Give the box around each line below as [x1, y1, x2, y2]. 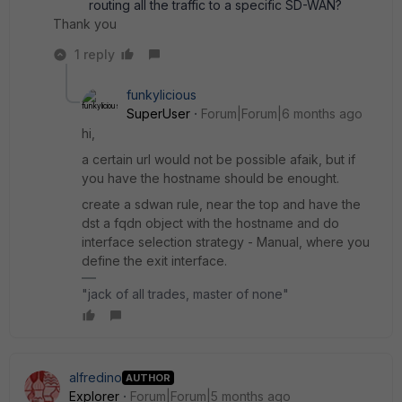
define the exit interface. [82, 253, 227, 268]
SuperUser [127, 106, 190, 121]
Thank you [53, 16, 117, 31]
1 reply [74, 47, 115, 62]
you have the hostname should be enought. [82, 170, 339, 186]
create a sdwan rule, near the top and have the [82, 197, 361, 212]
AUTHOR [126, 371, 170, 384]
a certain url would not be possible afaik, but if [82, 152, 355, 167]
